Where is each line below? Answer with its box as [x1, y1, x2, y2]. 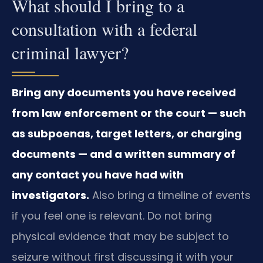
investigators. [12, 188, 89, 203]
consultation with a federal [12, 17, 197, 41]
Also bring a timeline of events [89, 188, 251, 203]
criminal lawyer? [12, 41, 129, 65]
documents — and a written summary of [12, 147, 235, 162]
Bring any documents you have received [12, 85, 236, 100]
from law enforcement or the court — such [12, 106, 246, 121]
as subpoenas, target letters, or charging [12, 126, 242, 141]
